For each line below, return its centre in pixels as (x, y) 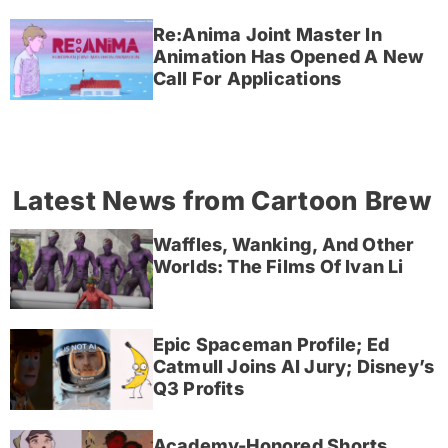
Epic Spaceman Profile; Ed (271, 345)
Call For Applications (247, 79)
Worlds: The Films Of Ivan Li (278, 267)
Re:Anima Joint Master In (267, 35)
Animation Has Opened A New (288, 57)
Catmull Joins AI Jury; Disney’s (293, 367)
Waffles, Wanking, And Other (283, 245)
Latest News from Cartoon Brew (222, 200)
